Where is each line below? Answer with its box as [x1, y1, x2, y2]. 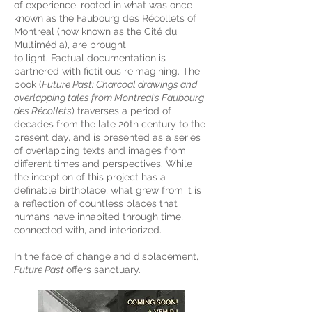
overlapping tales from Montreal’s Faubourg [14, 92, 204, 103]
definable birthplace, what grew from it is [14, 185, 201, 196]
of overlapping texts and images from [14, 145, 186, 156]
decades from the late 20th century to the [14, 118, 205, 130]
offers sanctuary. [66, 264, 141, 275]
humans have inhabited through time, [14, 211, 183, 222]
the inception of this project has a [14, 171, 166, 182]
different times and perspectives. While [14, 158, 192, 169]
